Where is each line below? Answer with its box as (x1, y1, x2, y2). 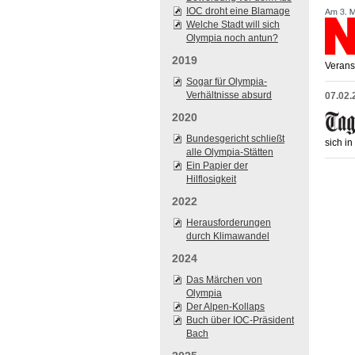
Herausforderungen (186, 217, 271, 228)
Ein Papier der (186, 160, 248, 171)
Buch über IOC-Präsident (186, 315, 294, 326)
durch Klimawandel (186, 231, 269, 242)
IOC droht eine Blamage (186, 6, 290, 17)
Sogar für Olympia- (186, 76, 267, 87)
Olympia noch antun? (186, 32, 278, 44)
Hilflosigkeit (186, 174, 236, 185)
